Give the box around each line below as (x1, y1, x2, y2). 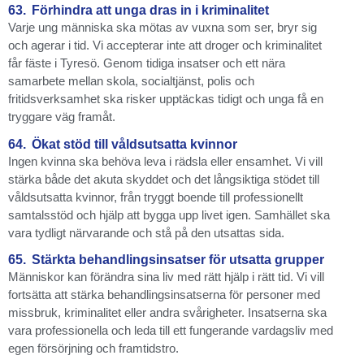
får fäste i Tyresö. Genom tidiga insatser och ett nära (8, 56, 285, 71)
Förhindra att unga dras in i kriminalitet (32, 3, 269, 18)
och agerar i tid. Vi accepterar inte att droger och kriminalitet (8, 38, 322, 53)
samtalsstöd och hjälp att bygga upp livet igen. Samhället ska (8, 207, 330, 222)
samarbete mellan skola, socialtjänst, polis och (8, 74, 254, 89)
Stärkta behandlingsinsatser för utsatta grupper (32, 253, 324, 266)
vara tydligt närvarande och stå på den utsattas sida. (8, 225, 284, 240)
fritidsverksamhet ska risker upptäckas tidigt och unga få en (8, 92, 323, 106)
